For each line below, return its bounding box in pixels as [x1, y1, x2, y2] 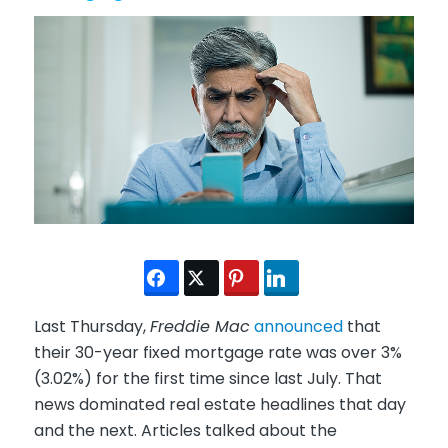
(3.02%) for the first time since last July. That [33, 367, 382, 391]
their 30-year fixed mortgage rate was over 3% [33, 341, 402, 365]
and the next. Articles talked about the [33, 419, 337, 443]
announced [253, 315, 343, 339]
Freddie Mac [149, 315, 250, 339]
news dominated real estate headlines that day [33, 393, 406, 417]
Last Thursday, [33, 315, 150, 339]
